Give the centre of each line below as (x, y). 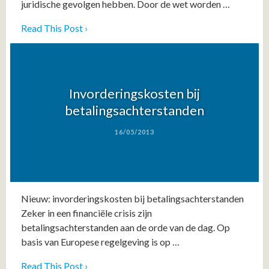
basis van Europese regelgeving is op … (100, 242)
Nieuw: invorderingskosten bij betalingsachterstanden (132, 199)
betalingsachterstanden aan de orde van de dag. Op (125, 228)
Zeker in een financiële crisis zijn (86, 213)
